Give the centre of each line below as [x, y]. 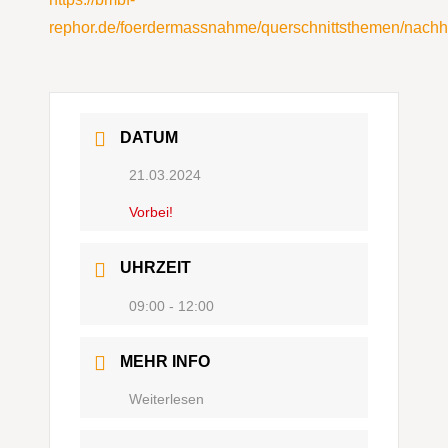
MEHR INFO [165, 361]
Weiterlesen [166, 398]
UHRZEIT [155, 268]
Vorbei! [151, 212]
